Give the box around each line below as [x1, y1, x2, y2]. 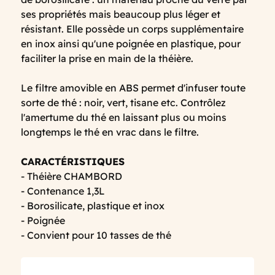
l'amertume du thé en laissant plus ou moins [21, 111, 227, 124]
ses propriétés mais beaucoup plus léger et [21, 8, 220, 21]
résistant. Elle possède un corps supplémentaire [21, 23, 244, 36]
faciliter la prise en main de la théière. [21, 52, 196, 65]
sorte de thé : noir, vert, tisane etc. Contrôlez [21, 96, 226, 109]
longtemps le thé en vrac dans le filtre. [21, 126, 201, 139]
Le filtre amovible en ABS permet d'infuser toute [21, 82, 246, 95]
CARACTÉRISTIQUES [21, 155, 125, 168]
